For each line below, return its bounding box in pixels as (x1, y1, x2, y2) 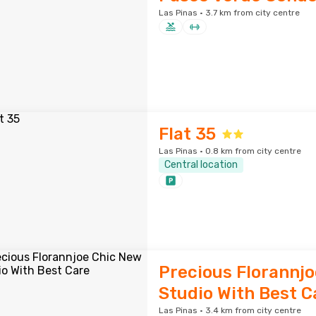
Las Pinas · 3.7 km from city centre (158, 8, 300, 18)
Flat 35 (158, 124, 216, 144)
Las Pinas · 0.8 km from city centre (158, 146, 301, 156)
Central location (164, 159, 238, 171)
